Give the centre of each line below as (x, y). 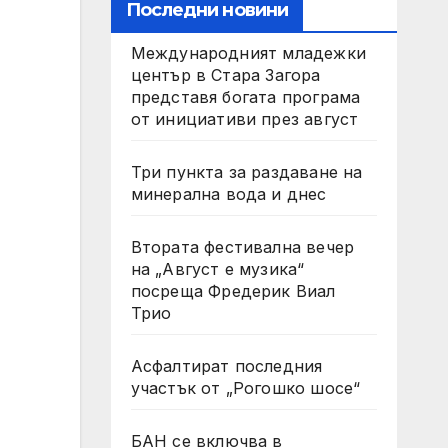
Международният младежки (248, 53)
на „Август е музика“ (217, 269)
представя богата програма (245, 97)
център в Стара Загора (225, 75)
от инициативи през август (244, 119)
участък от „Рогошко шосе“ (245, 388)
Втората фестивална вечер (242, 247)
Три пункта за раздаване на (246, 172)
